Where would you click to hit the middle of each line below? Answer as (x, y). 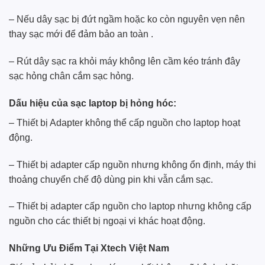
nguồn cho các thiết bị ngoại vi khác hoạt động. (107, 221)
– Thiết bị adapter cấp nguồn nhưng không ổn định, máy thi (132, 164)
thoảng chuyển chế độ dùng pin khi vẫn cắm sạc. (111, 179)
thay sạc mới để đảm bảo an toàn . (81, 34)
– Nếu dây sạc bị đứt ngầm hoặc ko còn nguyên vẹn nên (127, 20)
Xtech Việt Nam (135, 248)
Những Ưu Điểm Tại (55, 248)
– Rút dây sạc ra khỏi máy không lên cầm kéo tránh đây (125, 62)
